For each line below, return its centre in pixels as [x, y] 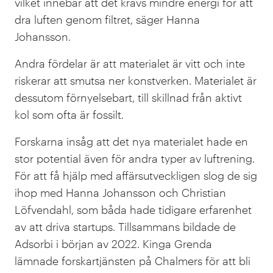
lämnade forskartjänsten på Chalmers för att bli [133, 261]
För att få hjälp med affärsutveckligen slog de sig [136, 176]
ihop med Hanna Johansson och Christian [120, 193]
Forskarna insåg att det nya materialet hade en [131, 142]
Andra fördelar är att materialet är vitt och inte [130, 64]
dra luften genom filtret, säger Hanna [107, 20]
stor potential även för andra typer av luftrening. [135, 159]
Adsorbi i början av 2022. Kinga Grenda [115, 244]
